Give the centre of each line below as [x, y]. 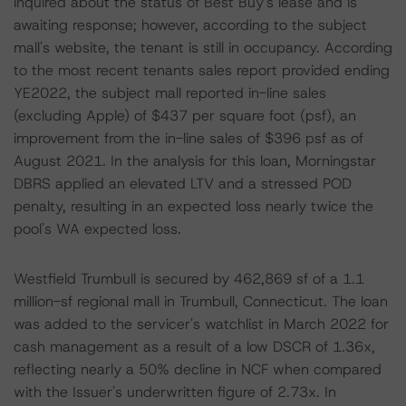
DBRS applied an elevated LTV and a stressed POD [183, 184]
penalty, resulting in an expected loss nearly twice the [193, 206]
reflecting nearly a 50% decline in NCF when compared [198, 369]
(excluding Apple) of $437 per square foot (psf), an [185, 116]
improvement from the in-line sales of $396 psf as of [188, 138]
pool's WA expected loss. [97, 229]
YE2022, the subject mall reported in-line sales [170, 93]
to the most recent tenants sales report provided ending [202, 70]
